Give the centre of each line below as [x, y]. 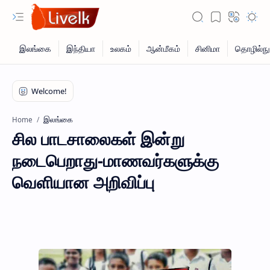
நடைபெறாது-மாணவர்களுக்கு [115, 160]
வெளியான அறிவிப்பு [83, 182]
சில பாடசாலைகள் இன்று [98, 139]
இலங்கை [58, 119]
